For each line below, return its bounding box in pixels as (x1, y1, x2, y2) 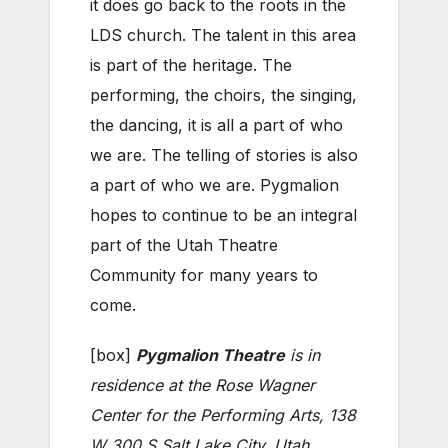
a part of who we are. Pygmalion (90, 174, 339, 195)
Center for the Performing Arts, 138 (90, 404, 356, 425)
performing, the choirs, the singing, (90, 84, 357, 105)
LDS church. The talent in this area (90, 24, 356, 45)
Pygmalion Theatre (136, 344, 285, 365)
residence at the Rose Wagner (90, 374, 315, 395)
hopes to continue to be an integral (90, 204, 357, 225)
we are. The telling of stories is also (90, 144, 358, 165)
